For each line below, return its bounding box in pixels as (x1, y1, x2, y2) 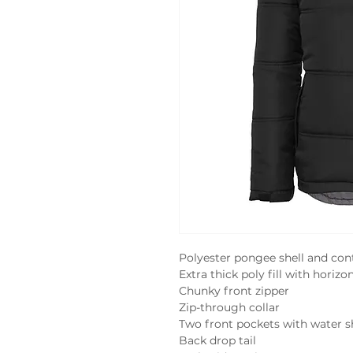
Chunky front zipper (179, 284, 289, 298)
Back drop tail (179, 333, 256, 347)
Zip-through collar (179, 300, 280, 314)
